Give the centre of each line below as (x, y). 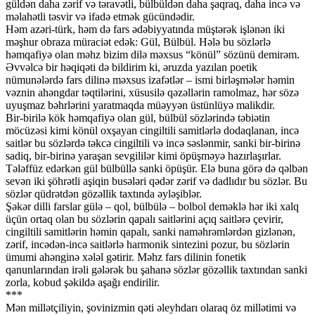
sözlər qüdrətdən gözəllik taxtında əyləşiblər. (104, 193)
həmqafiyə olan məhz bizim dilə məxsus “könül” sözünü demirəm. (153, 54)
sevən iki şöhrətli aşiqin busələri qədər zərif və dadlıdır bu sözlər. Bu (156, 181)
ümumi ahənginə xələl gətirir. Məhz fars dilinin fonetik (126, 257)
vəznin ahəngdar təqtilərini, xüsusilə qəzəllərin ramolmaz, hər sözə (152, 92)
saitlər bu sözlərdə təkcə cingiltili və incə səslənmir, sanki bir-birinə (153, 143)
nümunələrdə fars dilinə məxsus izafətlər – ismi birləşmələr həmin (150, 79)
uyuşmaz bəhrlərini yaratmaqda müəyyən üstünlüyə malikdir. (140, 105)
